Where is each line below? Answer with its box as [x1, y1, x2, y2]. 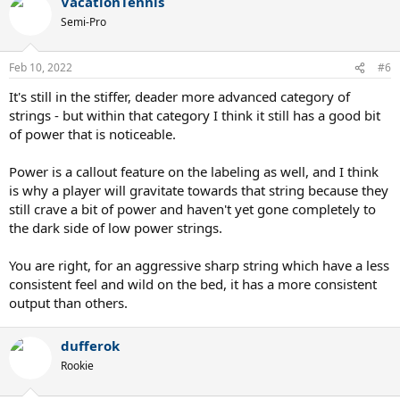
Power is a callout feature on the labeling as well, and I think [9, 162, 379, 180]
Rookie [61, 358, 94, 373]
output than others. [9, 294, 128, 312]
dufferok [61, 337, 120, 354]
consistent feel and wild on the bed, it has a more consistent [9, 275, 377, 293]
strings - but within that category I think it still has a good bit [9, 106, 380, 124]
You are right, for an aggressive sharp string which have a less [9, 256, 389, 274]
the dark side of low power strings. [9, 219, 222, 237]
